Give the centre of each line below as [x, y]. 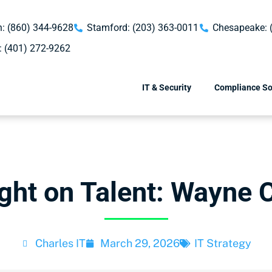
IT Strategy [223, 243]
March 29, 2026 [140, 243]
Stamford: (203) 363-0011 [143, 28]
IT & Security [167, 87]
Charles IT [60, 243]
